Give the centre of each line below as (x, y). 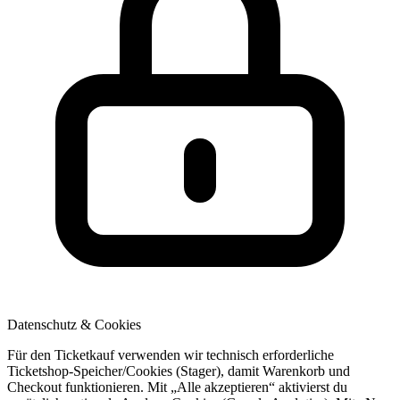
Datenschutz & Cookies (74, 325)
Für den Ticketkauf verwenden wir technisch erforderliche (171, 355)
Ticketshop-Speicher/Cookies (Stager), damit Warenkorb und (179, 371)
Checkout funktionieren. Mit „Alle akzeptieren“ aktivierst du (177, 387)
